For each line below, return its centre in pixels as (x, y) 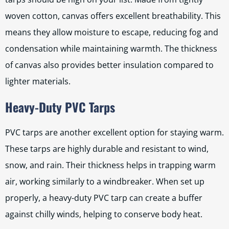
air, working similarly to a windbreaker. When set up (105, 181)
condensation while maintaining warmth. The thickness (111, 49)
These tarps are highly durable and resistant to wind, (107, 149)
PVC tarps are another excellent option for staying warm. (114, 132)
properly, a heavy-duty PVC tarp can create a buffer (104, 198)
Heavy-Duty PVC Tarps (60, 107)
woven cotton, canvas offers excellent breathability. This (113, 16)
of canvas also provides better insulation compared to (109, 65)
